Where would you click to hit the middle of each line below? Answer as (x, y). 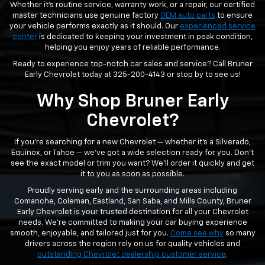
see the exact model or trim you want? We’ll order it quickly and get (132, 164)
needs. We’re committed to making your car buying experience (132, 223)
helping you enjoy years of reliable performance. (132, 48)
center (25, 37)
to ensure (234, 16)
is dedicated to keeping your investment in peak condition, (145, 37)
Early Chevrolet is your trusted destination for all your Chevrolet (132, 212)
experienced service (218, 26)
